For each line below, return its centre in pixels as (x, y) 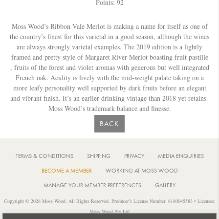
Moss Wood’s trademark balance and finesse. (109, 108)
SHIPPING (99, 156)
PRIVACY (134, 156)
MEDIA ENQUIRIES (181, 156)
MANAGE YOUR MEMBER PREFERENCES (92, 185)
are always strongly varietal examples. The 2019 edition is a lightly (109, 46)
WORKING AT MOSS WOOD (142, 170)
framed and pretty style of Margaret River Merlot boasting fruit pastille (109, 57)
